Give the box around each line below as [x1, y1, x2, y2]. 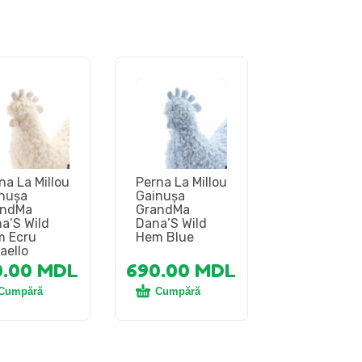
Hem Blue [135, 229, 194, 246]
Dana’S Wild [135, 216, 207, 232]
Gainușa [135, 188, 185, 204]
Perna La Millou [135, 175, 227, 191]
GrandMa [135, 202, 190, 218]
